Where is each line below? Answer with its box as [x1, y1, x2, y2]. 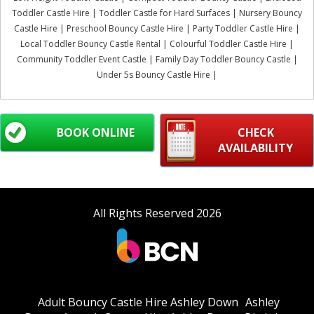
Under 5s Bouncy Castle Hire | [97, 68, 217, 81]
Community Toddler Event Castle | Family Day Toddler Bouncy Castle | [16, 53, 298, 65]
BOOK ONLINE [56, 124, 135, 140]
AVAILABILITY [218, 139, 294, 156]
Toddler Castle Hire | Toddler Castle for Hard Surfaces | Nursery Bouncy [12, 6, 302, 19]
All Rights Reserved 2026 [93, 205, 221, 221]
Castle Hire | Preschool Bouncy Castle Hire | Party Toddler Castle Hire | [14, 22, 300, 34]
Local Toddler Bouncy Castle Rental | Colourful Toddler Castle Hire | [20, 37, 294, 50]
